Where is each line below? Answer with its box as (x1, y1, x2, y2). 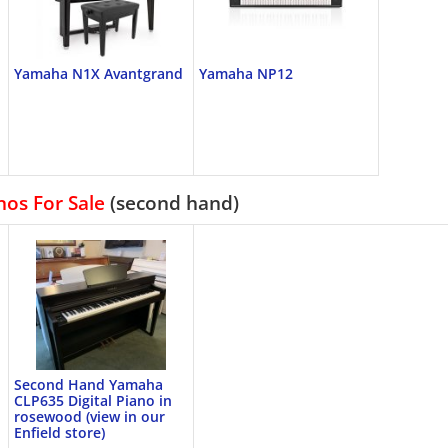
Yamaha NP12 (199, 64, 293, 83)
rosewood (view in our (14, 407, 165, 426)
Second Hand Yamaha (14, 375, 163, 394)
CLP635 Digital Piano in (14, 391, 172, 410)
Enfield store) (14, 423, 105, 442)
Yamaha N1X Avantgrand (14, 64, 183, 83)
